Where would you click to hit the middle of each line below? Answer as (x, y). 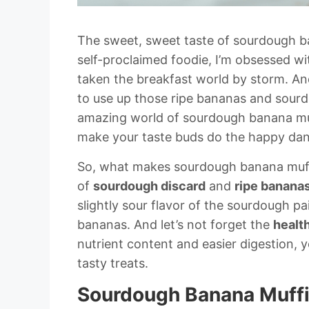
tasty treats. (113, 263)
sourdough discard (149, 186)
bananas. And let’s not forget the (175, 225)
